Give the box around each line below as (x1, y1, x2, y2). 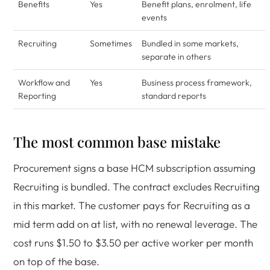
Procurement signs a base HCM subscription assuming (13, 162, 256, 174)
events (142, 12, 167, 23)
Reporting (18, 90, 56, 101)
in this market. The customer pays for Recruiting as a (13, 199, 250, 212)
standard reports (142, 90, 206, 101)
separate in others (142, 51, 211, 62)
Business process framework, (142, 77, 252, 88)
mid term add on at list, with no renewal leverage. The (13, 218, 257, 230)
